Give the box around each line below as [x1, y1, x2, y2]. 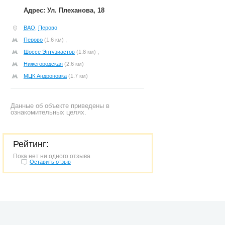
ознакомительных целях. [11, 108, 86, 116]
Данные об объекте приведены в [11, 102, 109, 109]
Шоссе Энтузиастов [24, 49, 75, 55]
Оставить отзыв [30, 159, 71, 165]
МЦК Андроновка [24, 73, 67, 79]
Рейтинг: [13, 139, 49, 149]
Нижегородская [24, 61, 63, 67]
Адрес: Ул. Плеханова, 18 [24, 7, 104, 14]
